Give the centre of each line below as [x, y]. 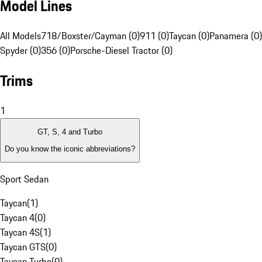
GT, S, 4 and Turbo [70, 132]
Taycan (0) [189, 36]
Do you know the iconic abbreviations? [70, 149]
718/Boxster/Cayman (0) [90, 36]
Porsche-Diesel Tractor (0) [121, 51]
